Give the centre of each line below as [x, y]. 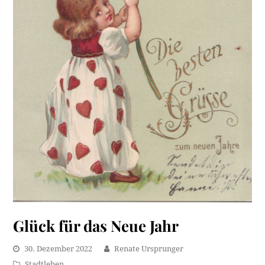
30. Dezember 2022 [59, 249]
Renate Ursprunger [149, 249]
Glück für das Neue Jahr [96, 226]
